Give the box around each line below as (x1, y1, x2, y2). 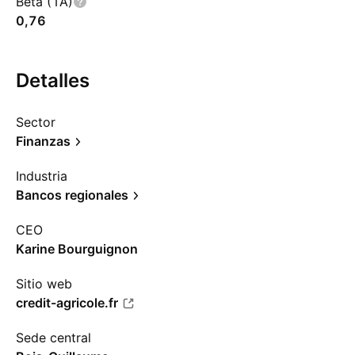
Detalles (16, 69, 90, 92)
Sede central (16, 330, 91, 345)
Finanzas (16, 133, 71, 149)
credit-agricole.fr (16, 295, 118, 311)
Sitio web (16, 276, 72, 292)
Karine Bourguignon (16, 241, 138, 257)
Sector (16, 114, 55, 130)
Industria (16, 168, 67, 184)
